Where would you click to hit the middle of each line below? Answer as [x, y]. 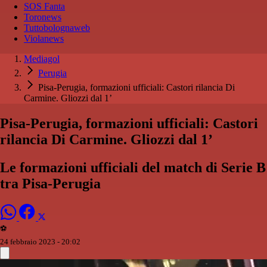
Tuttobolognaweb [57, 28]
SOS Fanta [44, 7]
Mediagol [42, 59]
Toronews [43, 17]
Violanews [44, 39]
